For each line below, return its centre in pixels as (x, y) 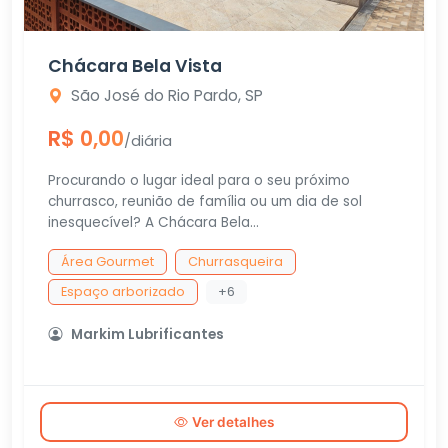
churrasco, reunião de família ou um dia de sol (205, 201)
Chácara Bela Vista (135, 66)
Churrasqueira (235, 261)
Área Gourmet (107, 261)
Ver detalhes (233, 422)
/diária (148, 141)
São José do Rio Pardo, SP (167, 95)
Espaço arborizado (123, 291)
